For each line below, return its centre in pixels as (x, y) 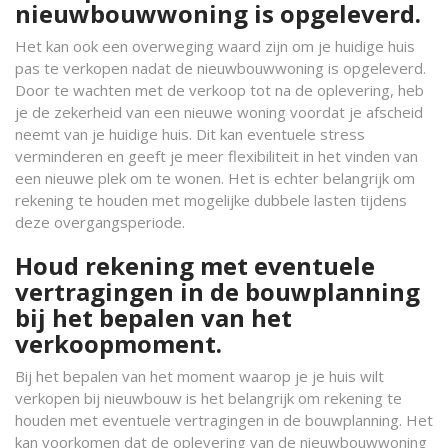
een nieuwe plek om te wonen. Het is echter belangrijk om (215, 178)
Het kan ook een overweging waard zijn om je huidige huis (215, 46)
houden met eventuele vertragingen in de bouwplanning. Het (224, 420)
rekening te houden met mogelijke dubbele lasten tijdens (211, 200)
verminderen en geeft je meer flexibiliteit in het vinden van (216, 156)
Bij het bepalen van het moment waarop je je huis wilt (199, 376)
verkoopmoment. (118, 343)
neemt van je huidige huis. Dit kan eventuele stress (190, 134)
